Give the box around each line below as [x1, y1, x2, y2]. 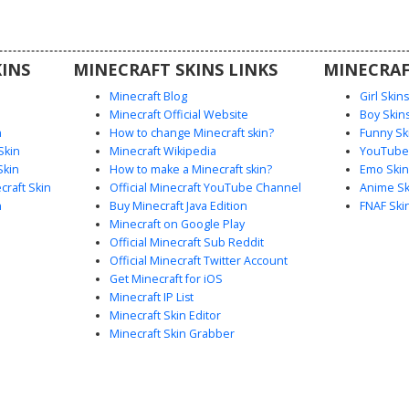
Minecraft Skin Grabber [109, 325, 235, 341]
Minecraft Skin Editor [109, 307, 221, 323]
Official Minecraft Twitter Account [109, 252, 288, 268]
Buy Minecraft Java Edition [109, 197, 247, 214]
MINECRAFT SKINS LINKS [72, 58, 278, 80]
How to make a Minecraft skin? [109, 161, 272, 177]
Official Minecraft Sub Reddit [109, 234, 264, 250]
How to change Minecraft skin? [109, 124, 274, 141]
